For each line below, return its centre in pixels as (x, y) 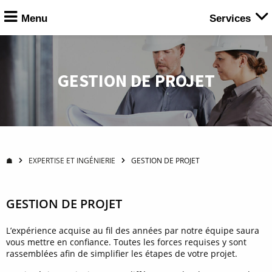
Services (230, 19)
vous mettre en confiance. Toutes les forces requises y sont (126, 242)
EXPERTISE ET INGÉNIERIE (72, 161)
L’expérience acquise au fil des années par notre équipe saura (133, 230)
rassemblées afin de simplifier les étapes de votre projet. (122, 253)
